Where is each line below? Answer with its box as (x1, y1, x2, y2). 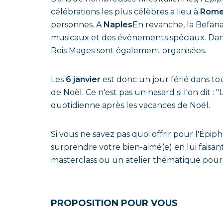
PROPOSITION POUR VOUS (51, 198, 178, 209)
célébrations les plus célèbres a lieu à (51, 7, 200, 16)
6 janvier (66, 75, 103, 84)
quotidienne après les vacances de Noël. (51, 101, 210, 110)
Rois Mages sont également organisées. (51, 46, 206, 55)
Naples (104, 20, 132, 29)
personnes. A (51, 20, 104, 29)
